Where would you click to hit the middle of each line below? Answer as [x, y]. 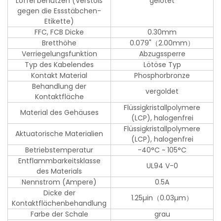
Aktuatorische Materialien [59, 134]
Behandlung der [59, 87]
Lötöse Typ [162, 65]
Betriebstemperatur [59, 150]
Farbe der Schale [59, 214]
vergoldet [162, 92]
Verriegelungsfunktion [59, 54]
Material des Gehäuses [59, 113]
